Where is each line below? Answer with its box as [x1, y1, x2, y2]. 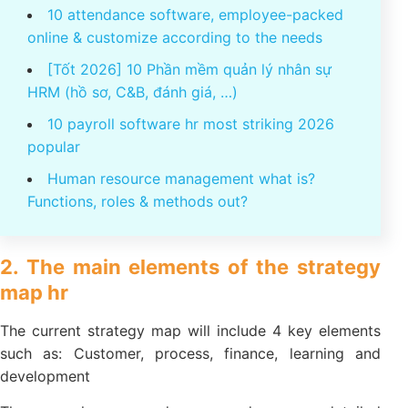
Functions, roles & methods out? [27, 229, 248, 249]
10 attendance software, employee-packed [47, 43, 343, 62]
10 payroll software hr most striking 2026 [47, 152, 334, 171]
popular [27, 175, 80, 194]
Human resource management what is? [47, 207, 315, 226]
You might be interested [14, 12, 186, 31]
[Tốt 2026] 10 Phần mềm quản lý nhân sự [47, 97, 331, 117]
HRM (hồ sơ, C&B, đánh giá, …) [27, 120, 238, 139]
